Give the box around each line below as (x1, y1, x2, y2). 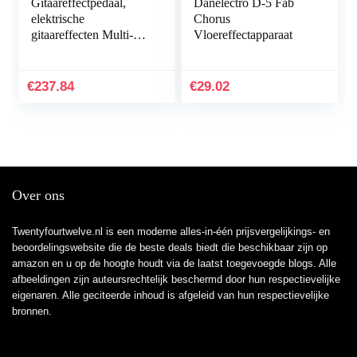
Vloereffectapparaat (194, 28, 293, 42)
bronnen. (12, 305, 52, 318)
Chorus (194, 12, 231, 26)
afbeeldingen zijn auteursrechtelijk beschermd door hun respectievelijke (12, 273, 340, 286)
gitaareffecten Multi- (31, 28, 134, 42)
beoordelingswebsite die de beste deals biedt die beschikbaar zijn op (12, 241, 328, 254)
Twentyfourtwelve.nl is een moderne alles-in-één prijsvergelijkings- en (12, 226, 330, 238)
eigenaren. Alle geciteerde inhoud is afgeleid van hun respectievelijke (12, 289, 329, 302)
